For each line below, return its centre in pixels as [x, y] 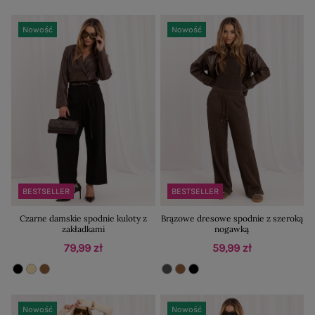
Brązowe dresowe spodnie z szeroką [232, 219]
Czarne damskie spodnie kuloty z [83, 219]
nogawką [232, 229]
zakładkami [83, 229]
